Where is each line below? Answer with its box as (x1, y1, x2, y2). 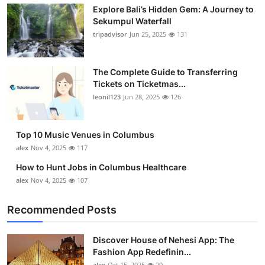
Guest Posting (9, 37, 72, 49)
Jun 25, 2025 (130, 30, 166, 38)
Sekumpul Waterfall (93, 16, 172, 26)
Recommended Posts (7, 203, 117, 216)
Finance (9, 153, 43, 165)
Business (9, 124, 47, 136)
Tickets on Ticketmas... (93, 79, 186, 89)
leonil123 (93, 92, 121, 101)
